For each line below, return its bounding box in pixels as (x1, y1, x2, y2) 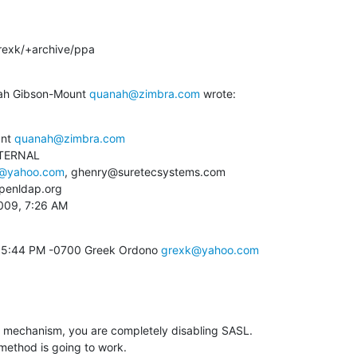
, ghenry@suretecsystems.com (65, 164, 226, 178)
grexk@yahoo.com (161, 242, 259, 257)
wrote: (200, 86, 236, 100)
